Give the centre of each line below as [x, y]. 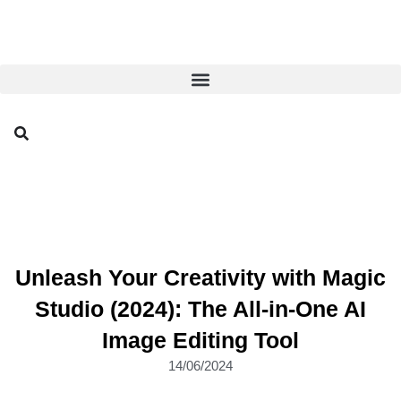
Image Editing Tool [200, 340]
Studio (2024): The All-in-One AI [200, 309]
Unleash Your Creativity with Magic [200, 277]
